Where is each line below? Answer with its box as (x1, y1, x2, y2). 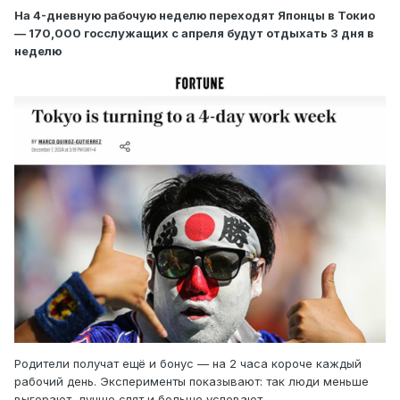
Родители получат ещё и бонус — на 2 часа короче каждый (14, 356, 362, 371)
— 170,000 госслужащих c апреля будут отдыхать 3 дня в (14, 26, 374, 41)
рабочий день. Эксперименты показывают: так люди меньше (14, 374, 369, 389)
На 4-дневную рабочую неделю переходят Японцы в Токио (14, 8, 375, 23)
